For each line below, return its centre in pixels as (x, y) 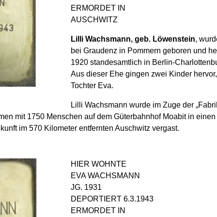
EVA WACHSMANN (105, 175)
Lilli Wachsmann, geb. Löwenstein (133, 39)
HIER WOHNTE (99, 164)
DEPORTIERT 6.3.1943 (112, 199)
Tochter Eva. (92, 85)
